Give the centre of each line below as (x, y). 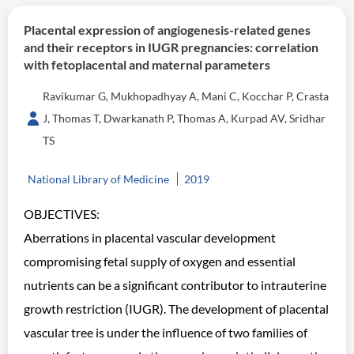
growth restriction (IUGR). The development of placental (176, 309)
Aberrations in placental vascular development (150, 237)
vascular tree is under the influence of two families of (166, 332)
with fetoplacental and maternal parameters (147, 64)
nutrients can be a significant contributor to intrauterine (175, 285)
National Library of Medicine (98, 179)
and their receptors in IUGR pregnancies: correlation (171, 47)
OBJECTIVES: (62, 214)
